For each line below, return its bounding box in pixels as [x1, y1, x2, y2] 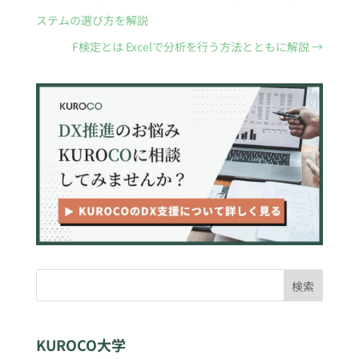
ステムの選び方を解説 [35, 12, 148, 29]
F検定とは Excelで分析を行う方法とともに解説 [72, 38, 310, 55]
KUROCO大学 [35, 334, 126, 356]
